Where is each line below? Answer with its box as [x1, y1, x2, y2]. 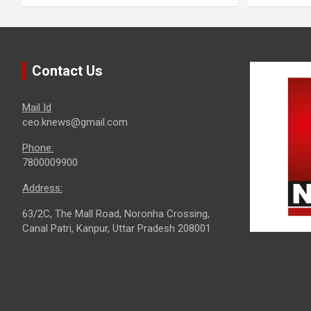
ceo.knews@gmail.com [22, 115, 128, 128]
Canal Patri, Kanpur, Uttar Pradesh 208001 [22, 221, 211, 235]
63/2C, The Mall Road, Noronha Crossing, [22, 207, 210, 220]
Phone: [22, 141, 53, 154]
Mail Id [22, 101, 51, 114]
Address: [22, 181, 62, 194]
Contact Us [32, 62, 103, 79]
